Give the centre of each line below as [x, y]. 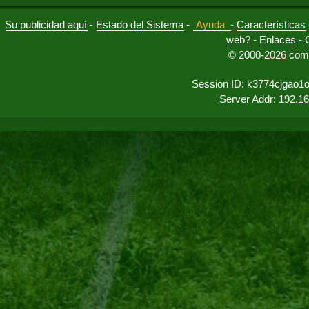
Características [271, 24]
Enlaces [278, 40]
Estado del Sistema [140, 24]
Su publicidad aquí [46, 24]
